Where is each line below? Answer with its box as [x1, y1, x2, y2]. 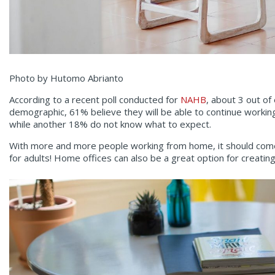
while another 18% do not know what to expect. [9, 118, 211, 131]
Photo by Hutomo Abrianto [9, 72, 123, 85]
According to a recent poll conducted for [9, 93, 180, 106]
